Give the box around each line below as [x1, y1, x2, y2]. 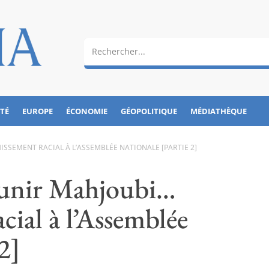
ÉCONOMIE [66, 105, 108, 116]
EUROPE [22, 105, 53, 116]
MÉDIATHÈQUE [190, 105, 247, 116]
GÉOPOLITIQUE [121, 105, 178, 116]
